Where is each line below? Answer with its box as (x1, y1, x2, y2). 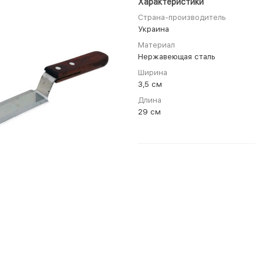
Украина (138, 25, 169, 33)
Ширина (138, 68, 167, 77)
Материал (138, 41, 175, 49)
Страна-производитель (138, 13, 226, 22)
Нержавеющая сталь (138, 52, 215, 61)
